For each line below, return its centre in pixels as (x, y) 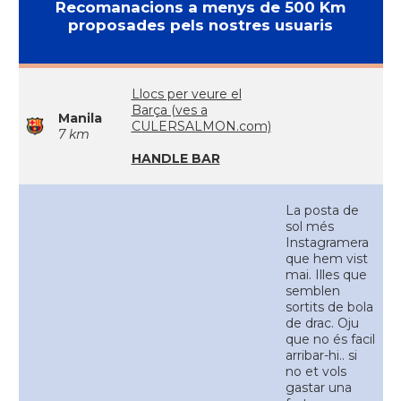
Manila (80, 118)
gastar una (318, 388)
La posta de (322, 210)
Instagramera (327, 243)
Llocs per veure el (186, 94)
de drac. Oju (322, 323)
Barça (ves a (169, 110)
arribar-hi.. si (321, 355)
